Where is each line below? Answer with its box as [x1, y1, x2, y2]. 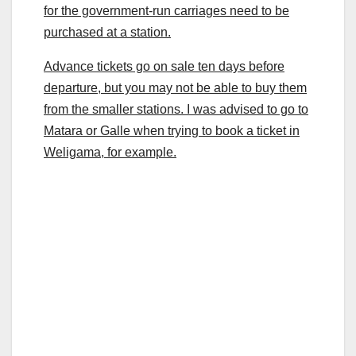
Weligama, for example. [44, 145, 176, 159]
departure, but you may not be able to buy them [44, 80, 307, 95]
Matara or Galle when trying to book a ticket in [44, 123, 300, 137]
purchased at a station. [44, 25, 171, 39]
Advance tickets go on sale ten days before [44, 59, 284, 73]
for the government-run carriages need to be [44, 3, 289, 17]
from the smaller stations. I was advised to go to [44, 102, 308, 116]
